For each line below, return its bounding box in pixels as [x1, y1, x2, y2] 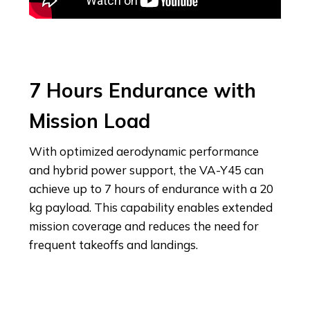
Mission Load [29, 108, 150, 133]
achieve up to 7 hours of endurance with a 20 [29, 181, 273, 196]
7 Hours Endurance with [29, 77, 256, 102]
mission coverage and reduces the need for [29, 218, 259, 233]
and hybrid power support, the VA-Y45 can [29, 162, 264, 177]
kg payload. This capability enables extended [29, 199, 273, 215]
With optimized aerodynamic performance [29, 143, 259, 158]
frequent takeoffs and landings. [29, 237, 198, 252]
